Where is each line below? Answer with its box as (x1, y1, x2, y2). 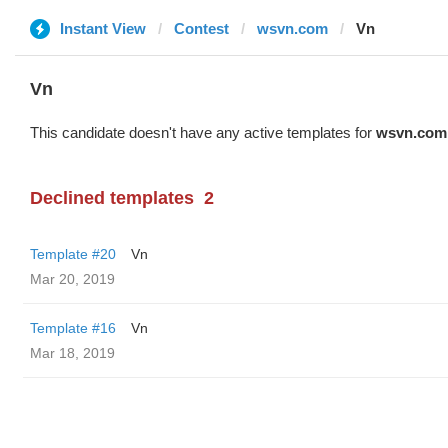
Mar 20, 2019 (30, 271, 115, 287)
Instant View (60, 20, 146, 37)
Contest (174, 20, 229, 37)
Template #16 (30, 320, 116, 336)
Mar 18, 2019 (30, 345, 115, 361)
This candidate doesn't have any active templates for (30, 124, 376, 141)
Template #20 (30, 246, 116, 262)
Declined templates (30, 188, 194, 208)
